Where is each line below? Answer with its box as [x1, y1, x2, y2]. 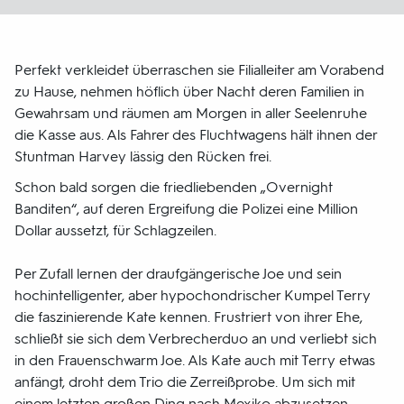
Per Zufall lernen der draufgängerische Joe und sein [14, 265, 342, 282]
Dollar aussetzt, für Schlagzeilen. [14, 222, 216, 239]
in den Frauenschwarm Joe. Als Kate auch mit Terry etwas [14, 352, 375, 369]
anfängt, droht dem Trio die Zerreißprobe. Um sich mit [14, 373, 355, 390]
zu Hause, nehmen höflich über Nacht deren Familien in [14, 83, 364, 100]
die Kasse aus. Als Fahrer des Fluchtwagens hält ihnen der [14, 126, 377, 143]
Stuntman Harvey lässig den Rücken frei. [14, 148, 271, 165]
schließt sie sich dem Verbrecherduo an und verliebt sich [14, 330, 377, 347]
